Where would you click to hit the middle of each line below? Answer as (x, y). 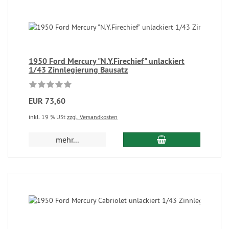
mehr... (67, 140)
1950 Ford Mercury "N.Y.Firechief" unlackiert (107, 61)
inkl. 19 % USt (48, 117)
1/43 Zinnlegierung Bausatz (78, 70)
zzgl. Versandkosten (92, 117)
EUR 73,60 (47, 101)
